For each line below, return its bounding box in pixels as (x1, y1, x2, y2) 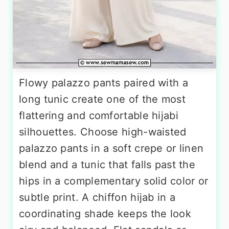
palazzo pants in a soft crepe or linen (19, 142, 204, 154)
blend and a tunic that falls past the (19, 158, 196, 171)
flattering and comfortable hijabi (19, 109, 178, 122)
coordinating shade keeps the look (19, 207, 191, 220)
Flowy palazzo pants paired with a (19, 76, 188, 89)
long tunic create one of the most (19, 93, 186, 105)
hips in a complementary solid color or (19, 174, 209, 187)
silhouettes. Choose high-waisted (19, 125, 187, 138)
